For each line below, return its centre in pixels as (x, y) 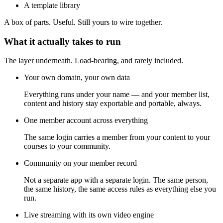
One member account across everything (86, 120)
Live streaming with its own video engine (89, 215)
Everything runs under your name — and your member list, (117, 95)
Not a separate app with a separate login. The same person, (116, 180)
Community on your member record (80, 163)
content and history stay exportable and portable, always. (113, 104)
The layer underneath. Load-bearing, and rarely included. (94, 61)
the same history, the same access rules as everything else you (120, 189)
